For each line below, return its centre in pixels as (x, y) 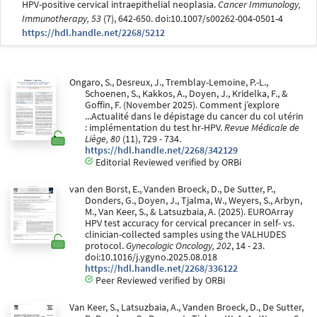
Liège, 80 (103, 139)
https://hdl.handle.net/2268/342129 (161, 150)
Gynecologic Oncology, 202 (179, 246)
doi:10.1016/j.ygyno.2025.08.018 (151, 257)
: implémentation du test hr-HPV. (155, 127)
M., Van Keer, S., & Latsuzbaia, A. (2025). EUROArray (189, 212)
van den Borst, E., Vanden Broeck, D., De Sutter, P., (172, 189)
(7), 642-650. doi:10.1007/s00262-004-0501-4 (192, 18)
